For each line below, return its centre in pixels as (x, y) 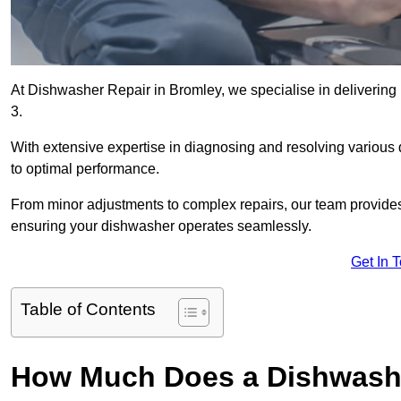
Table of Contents (88, 310)
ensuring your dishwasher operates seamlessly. (161, 226)
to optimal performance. (85, 169)
